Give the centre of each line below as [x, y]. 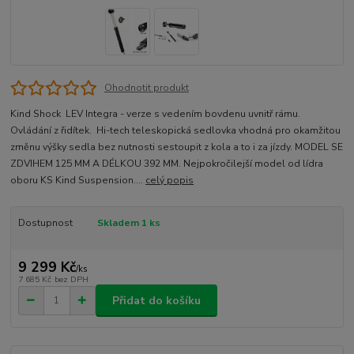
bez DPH [71, 280]
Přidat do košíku [156, 300]
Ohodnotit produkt [146, 87]
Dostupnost [45, 223]
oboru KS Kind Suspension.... [78, 181]
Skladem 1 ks [128, 223]
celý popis [170, 181]
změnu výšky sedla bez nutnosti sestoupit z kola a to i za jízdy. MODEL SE [177, 147]
